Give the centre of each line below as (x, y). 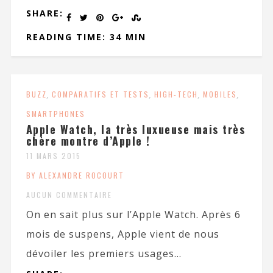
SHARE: (44, 13)
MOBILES (220, 94)
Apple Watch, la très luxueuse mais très (136, 129)
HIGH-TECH (176, 94)
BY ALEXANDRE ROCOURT (75, 175)
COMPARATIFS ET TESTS (100, 94)
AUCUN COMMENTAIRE (69, 195)
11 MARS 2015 (53, 156)
